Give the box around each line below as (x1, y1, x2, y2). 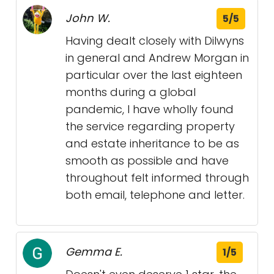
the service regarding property (65, 119, 235, 134)
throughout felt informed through (65, 170, 249, 185)
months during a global (65, 84, 196, 100)
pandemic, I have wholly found (65, 102, 234, 117)
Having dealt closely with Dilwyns (65, 33, 244, 48)
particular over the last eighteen (65, 67, 242, 83)
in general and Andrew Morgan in (65, 50, 249, 65)
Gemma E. (65, 244, 122, 259)
